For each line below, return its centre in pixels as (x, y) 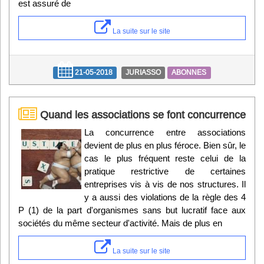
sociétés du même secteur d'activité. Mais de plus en (120, 223)
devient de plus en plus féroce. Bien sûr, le (165, 145)
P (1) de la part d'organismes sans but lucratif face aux (132, 210)
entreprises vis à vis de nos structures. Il (165, 184)
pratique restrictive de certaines (165, 171)
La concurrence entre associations (165, 132)
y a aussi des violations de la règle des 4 (165, 197)
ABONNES (189, 72)
